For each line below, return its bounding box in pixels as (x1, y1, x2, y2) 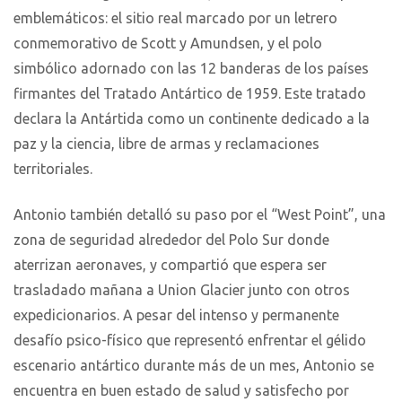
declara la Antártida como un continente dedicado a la (13, 110, 370, 127)
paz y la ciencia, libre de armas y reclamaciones (13, 135, 319, 153)
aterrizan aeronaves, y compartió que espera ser (13, 257, 327, 274)
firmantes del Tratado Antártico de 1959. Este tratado (13, 85, 366, 102)
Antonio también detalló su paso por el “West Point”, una (13, 206, 386, 223)
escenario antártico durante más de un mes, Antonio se (13, 357, 374, 374)
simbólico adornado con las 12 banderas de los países (13, 60, 369, 77)
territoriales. (13, 161, 92, 178)
